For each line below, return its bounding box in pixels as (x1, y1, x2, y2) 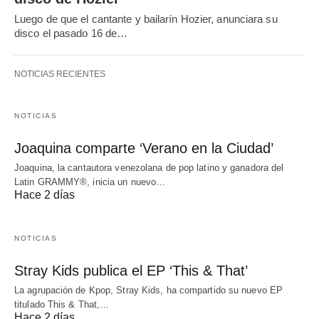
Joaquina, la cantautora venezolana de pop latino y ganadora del (14, 162, 284, 173)
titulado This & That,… (14, 298, 110, 310)
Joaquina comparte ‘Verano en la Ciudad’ (14, 140, 273, 156)
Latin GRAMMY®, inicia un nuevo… (14, 176, 166, 187)
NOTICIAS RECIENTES (14, 68, 105, 79)
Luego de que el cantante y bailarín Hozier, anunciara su (14, 12, 278, 25)
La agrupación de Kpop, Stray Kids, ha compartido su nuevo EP (14, 284, 283, 296)
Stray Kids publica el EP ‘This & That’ (14, 262, 248, 278)
